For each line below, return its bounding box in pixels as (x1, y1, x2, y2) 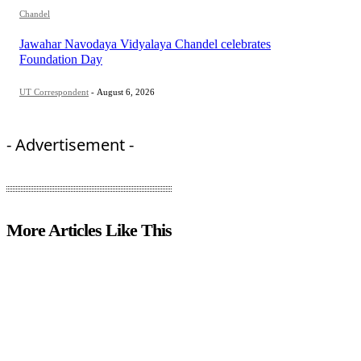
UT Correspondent (19, 87, 89, 98)
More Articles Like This (6, 220, 172, 241)
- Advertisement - (6, 134, 134, 156)
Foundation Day (19, 52, 102, 67)
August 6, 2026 (97, 87, 155, 98)
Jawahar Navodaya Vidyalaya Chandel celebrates (19, 37, 271, 52)
